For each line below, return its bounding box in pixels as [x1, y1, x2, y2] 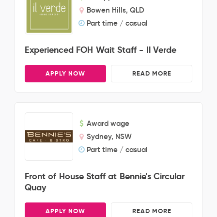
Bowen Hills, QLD [87, 5, 144, 15]
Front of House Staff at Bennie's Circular [25, 170, 185, 182]
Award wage [87, 119, 129, 128]
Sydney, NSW [87, 132, 132, 141]
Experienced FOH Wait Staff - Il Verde [25, 44, 176, 55]
